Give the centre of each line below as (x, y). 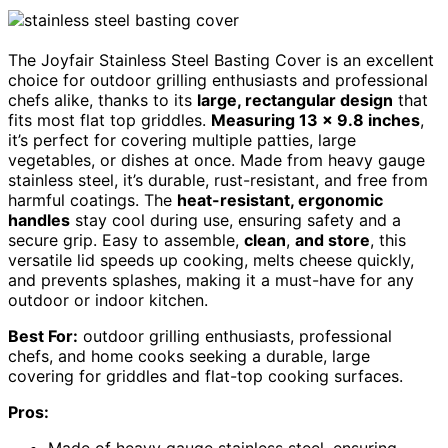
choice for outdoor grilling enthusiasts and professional (218, 80)
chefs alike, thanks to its (102, 100)
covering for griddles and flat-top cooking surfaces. (205, 376)
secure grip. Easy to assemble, (126, 240)
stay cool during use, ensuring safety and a (235, 220)
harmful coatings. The (92, 200)
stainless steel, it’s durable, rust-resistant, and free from (218, 180)
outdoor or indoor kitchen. (108, 300)
